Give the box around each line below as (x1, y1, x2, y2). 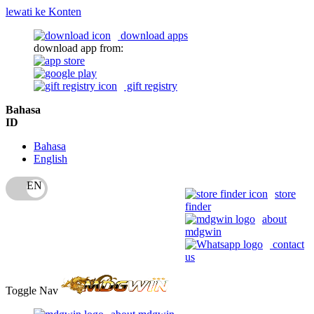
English (34, 153, 67, 165)
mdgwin (185, 226, 221, 238)
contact (270, 238, 304, 250)
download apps (118, 29, 188, 41)
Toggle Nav (6, 285, 58, 296)
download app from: (34, 42, 123, 54)
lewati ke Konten (6, 6, 81, 18)
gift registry (124, 80, 177, 92)
